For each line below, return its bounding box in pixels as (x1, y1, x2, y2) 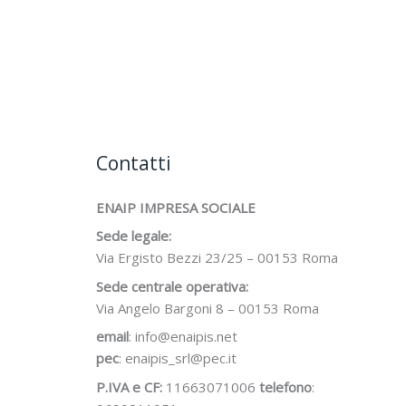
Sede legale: (96, 227, 171, 246)
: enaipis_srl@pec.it (119, 349, 237, 368)
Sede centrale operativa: (96, 276, 248, 295)
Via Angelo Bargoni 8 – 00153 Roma (96, 298, 319, 317)
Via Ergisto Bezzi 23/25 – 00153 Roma (96, 248, 338, 267)
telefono (259, 377, 312, 396)
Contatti (96, 150, 171, 176)
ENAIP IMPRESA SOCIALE (96, 198, 256, 217)
